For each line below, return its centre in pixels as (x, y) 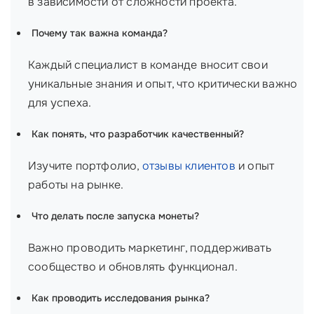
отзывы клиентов (189, 166)
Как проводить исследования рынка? (121, 298)
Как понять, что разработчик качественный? (138, 134)
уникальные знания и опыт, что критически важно (163, 84)
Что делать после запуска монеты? (115, 216)
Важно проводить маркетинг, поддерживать (150, 248)
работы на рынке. (76, 185)
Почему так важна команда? (100, 33)
